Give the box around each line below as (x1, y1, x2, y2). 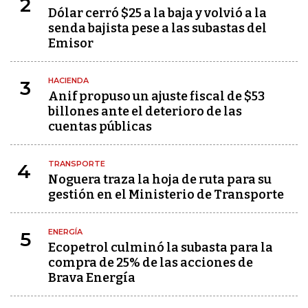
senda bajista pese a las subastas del (48, 20, 267, 36)
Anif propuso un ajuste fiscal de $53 (48, 88, 265, 104)
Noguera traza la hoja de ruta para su (48, 171, 272, 187)
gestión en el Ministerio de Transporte (48, 186, 284, 202)
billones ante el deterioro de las (48, 103, 242, 119)
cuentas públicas (48, 118, 152, 134)
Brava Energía (48, 269, 135, 285)
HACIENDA (48, 75, 89, 85)
